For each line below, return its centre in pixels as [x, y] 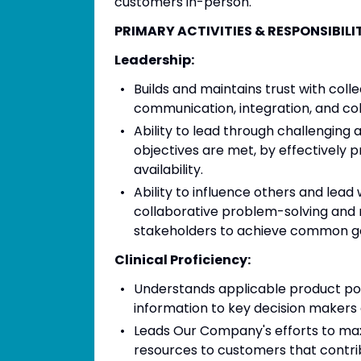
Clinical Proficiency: [183, 260]
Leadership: [154, 60]
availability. [168, 170]
